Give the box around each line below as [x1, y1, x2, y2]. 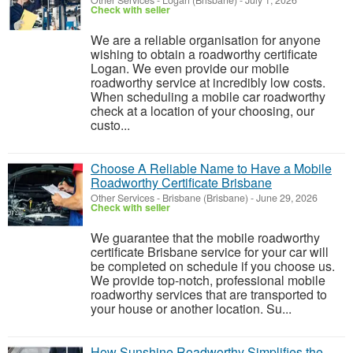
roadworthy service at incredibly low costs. [91, 73, 325, 91]
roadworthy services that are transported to [91, 285, 327, 303]
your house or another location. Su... [91, 299, 292, 318]
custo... [91, 116, 130, 134]
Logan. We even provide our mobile [91, 59, 289, 77]
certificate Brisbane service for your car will [91, 243, 329, 261]
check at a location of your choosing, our [91, 102, 314, 120]
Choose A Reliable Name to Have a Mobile [91, 159, 332, 177]
